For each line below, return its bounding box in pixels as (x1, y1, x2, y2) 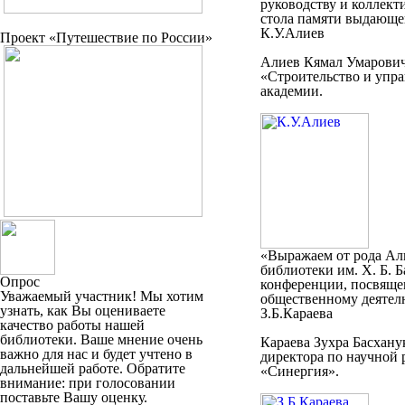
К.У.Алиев (259, 25, 325, 41)
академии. (259, 83, 323, 99)
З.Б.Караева (259, 306, 333, 321)
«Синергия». (259, 363, 339, 379)
